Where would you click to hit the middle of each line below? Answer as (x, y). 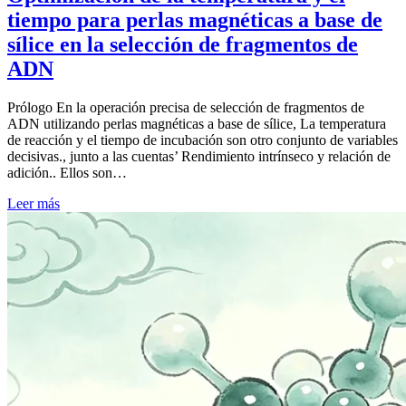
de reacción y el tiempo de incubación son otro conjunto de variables (203, 140)
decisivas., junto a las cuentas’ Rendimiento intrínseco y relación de (199, 156)
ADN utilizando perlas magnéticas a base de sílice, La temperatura (197, 123)
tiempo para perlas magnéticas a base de (195, 19)
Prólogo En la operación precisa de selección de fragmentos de (186, 107)
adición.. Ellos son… (67, 172)
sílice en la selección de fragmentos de (183, 44)
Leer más (34, 203)
